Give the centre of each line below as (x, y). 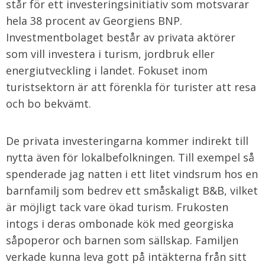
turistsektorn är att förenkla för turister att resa (131, 87)
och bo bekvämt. (49, 104)
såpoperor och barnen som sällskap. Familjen (122, 240)
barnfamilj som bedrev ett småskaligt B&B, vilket (132, 190)
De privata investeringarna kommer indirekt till (127, 141)
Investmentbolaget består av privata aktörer (121, 37)
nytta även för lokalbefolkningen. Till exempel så (130, 157)
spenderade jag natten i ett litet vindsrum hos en (132, 174)
